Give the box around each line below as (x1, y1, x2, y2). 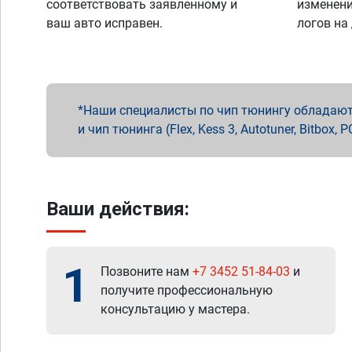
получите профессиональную (101, 283, 273, 298)
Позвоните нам (101, 264, 192, 279)
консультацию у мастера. (101, 302, 250, 317)
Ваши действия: (46, 198, 189, 220)
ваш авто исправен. (46, 16, 163, 31)
